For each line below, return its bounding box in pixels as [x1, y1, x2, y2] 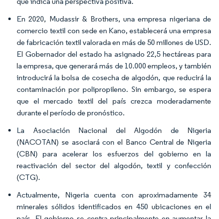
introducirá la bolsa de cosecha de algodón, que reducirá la [17, 72, 211, 82]
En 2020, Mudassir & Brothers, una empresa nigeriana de [17, 14, 211, 23]
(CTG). [17, 172, 40, 182]
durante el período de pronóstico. [17, 108, 125, 117]
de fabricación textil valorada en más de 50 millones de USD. [17, 37, 211, 47]
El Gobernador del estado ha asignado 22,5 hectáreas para [17, 49, 211, 59]
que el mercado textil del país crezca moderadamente [17, 96, 211, 106]
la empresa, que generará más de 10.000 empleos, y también [17, 61, 211, 70]
